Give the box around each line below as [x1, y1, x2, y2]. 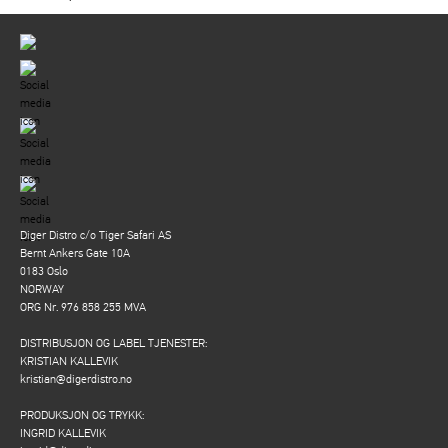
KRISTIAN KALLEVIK [20, 353, 118, 368]
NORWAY [20, 281, 64, 296]
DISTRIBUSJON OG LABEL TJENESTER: [20, 335, 207, 350]
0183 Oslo [20, 263, 68, 278]
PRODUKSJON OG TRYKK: [20, 407, 144, 422]
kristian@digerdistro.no [20, 371, 132, 386]
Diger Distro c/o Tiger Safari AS [20, 227, 171, 242]
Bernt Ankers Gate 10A [20, 245, 130, 260]
